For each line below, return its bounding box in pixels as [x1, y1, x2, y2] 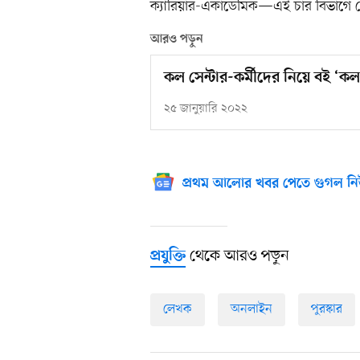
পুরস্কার [311, 301, 342, 319]
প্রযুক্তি [150, 247, 186, 267]
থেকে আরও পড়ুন [186, 246, 289, 268]
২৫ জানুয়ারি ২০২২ [164, 101, 247, 117]
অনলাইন [231, 301, 272, 319]
